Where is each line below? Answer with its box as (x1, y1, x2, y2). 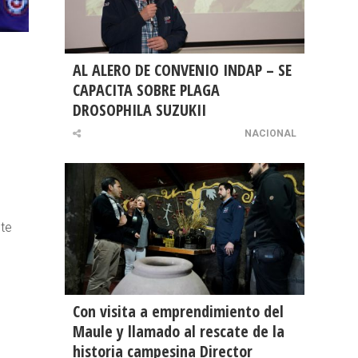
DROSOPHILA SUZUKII (73, 99, 206, 121)
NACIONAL (245, 128, 296, 140)
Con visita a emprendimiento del (73, 300, 284, 323)
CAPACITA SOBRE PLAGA (73, 79, 220, 101)
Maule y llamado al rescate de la (73, 320, 284, 343)
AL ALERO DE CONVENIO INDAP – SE (73, 59, 292, 82)
